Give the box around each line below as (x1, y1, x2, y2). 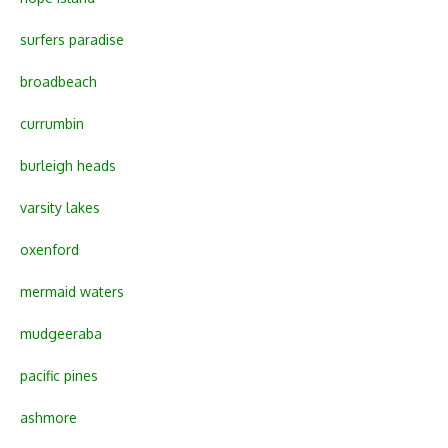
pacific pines (20, 366, 98, 384)
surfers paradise (20, 30, 124, 48)
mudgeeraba (20, 324, 102, 342)
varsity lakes (20, 198, 100, 216)
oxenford (20, 240, 79, 258)
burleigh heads (20, 156, 116, 174)
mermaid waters (20, 282, 124, 300)
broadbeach (20, 72, 97, 90)
